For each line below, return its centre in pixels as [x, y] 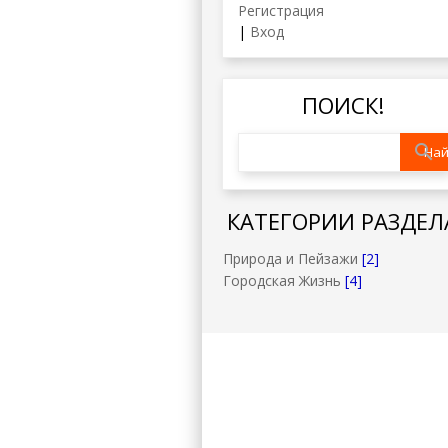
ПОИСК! [342, 104]
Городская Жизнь [281, 280]
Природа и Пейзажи [290, 258]
